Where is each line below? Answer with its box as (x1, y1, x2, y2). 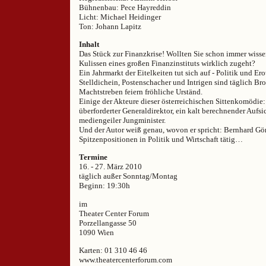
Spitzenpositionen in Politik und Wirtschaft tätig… (79, 134, 243, 144)
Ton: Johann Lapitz (79, 21, 141, 31)
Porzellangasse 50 (79, 218, 137, 227)
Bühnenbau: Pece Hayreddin (79, 2, 171, 12)
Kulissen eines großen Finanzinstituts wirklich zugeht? (79, 58, 255, 68)
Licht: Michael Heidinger (79, 12, 161, 21)
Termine (79, 153, 107, 162)
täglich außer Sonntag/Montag (79, 172, 178, 181)
